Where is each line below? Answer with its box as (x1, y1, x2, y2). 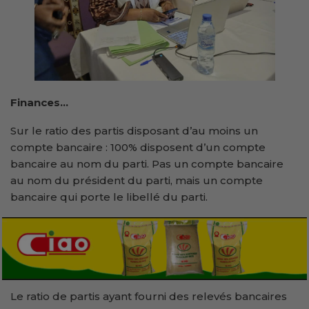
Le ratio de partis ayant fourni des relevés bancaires (10, 289, 287, 303)
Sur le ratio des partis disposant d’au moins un (10, 123, 258, 137)
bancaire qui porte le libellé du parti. (10, 190, 208, 203)
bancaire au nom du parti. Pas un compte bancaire (10, 157, 283, 170)
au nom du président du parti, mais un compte (10, 173, 263, 187)
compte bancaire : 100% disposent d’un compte (10, 140, 266, 154)
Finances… (10, 95, 68, 109)
